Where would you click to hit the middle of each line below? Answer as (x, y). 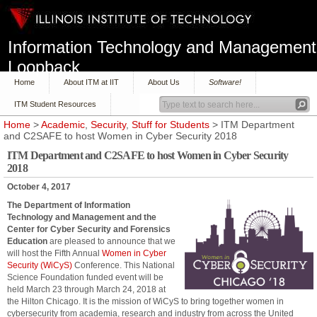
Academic (63, 125)
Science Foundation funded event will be (85, 277)
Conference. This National (123, 265)
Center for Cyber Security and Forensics (89, 229)
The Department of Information (69, 205)
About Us (164, 82)
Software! (225, 82)
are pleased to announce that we (111, 241)
